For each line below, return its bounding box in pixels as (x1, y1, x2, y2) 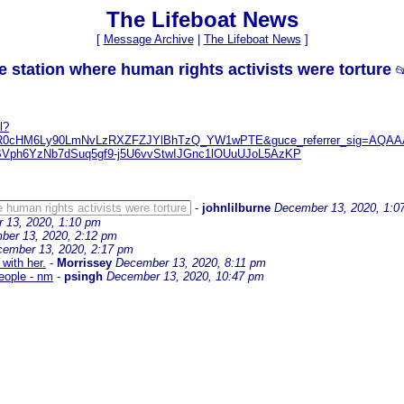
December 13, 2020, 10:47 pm (106, 270, 264, 284)
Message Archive (103, 32, 194, 46)
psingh (64, 270, 106, 284)
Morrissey (57, 256, 112, 271)
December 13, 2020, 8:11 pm (115, 256, 266, 271)
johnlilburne (202, 201, 271, 216)
